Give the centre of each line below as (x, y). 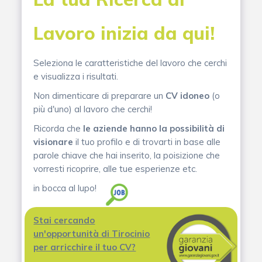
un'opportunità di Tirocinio (92, 233)
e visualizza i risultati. (76, 76)
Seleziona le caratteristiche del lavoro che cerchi (130, 63)
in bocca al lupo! (65, 188)
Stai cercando (64, 220)
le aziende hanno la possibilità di (154, 128)
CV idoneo (188, 95)
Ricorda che (58, 128)
